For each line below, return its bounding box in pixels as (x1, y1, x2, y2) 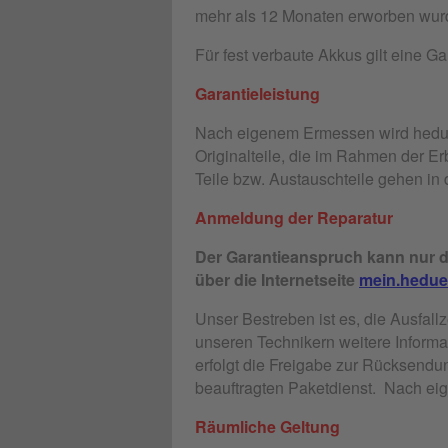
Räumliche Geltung (195, 414, 340, 438)
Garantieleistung (195, 81, 320, 105)
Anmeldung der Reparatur (195, 205, 393, 229)
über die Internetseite (195, 267, 359, 291)
